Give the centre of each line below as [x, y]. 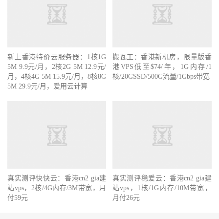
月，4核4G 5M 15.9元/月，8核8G [57, 76]
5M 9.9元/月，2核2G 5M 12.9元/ [57, 66]
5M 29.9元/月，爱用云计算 [47, 86]
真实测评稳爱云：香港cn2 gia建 [162, 178]
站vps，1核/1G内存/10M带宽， [162, 188]
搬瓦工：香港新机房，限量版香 [162, 57]
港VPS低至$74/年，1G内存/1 [162, 66]
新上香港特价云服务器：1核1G [57, 57]
